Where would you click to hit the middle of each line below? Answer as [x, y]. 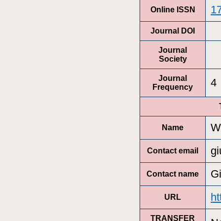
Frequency [173, 87]
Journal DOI [173, 31]
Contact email [173, 150]
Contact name [173, 174]
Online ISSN [173, 9]
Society [173, 59]
